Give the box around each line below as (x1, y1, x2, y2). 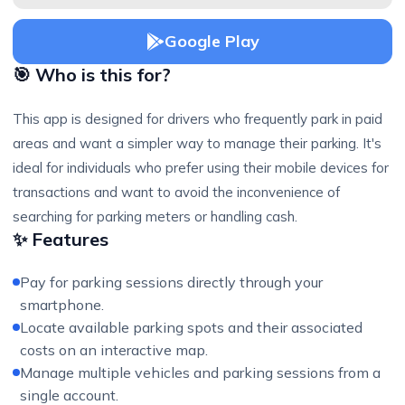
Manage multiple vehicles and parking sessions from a (20, 363, 381, 381)
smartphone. (20, 296, 104, 314)
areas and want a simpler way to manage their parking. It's (13, 135, 381, 152)
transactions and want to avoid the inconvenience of (13, 184, 340, 201)
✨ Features (13, 228, 108, 250)
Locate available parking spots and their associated (20, 318, 363, 336)
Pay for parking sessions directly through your (20, 273, 323, 291)
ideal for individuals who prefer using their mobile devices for (13, 159, 389, 176)
